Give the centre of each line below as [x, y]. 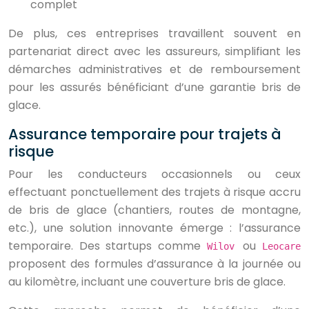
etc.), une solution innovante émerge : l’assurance [154, 228]
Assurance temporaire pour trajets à [145, 134]
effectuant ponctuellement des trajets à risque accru [154, 192]
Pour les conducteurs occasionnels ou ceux [154, 174]
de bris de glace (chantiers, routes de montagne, [154, 210]
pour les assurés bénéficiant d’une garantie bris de [154, 87]
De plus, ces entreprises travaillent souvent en [154, 33]
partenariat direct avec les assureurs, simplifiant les [154, 51]
